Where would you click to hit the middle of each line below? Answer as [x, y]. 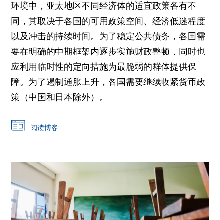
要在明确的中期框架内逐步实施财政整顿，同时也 [108, 52]
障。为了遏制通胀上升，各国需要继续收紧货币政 [108, 82]
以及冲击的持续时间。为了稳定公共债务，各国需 [108, 36]
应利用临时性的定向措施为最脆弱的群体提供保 [104, 67]
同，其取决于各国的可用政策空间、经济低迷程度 [108, 21]
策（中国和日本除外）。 [60, 97]
